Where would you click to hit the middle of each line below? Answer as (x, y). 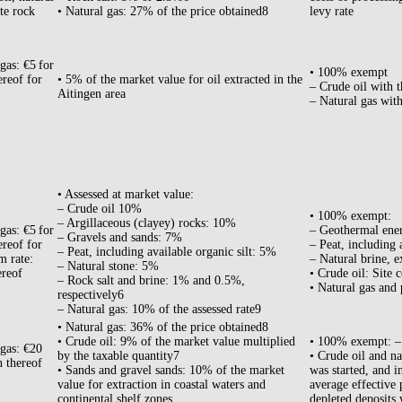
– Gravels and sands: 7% (120, 238)
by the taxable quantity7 (118, 356)
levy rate (332, 12)
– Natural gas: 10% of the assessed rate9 (159, 310)
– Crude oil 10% (100, 209)
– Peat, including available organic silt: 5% (167, 252)
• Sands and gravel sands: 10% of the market (171, 371)
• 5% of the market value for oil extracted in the (180, 80)
